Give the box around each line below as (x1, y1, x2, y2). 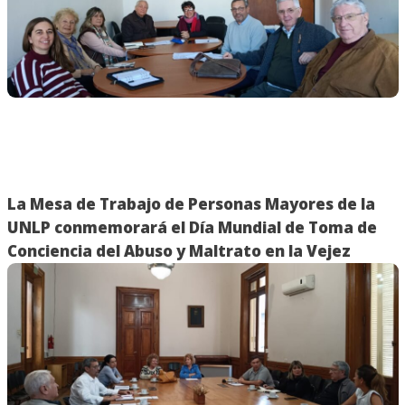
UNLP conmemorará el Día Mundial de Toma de (6, 216, 377, 238)
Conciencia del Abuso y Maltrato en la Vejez (6, 240, 351, 261)
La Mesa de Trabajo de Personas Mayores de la (6, 193, 375, 214)
